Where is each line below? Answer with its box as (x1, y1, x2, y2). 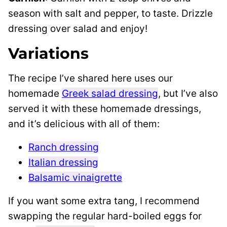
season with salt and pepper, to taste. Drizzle (8, 8, 213, 20)
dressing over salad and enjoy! (8, 23, 147, 35)
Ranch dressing (28, 141, 99, 154)
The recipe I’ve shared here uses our (8, 72, 173, 85)
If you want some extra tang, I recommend (8, 195, 200, 207)
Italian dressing (28, 157, 98, 169)
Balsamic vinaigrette (28, 172, 122, 184)
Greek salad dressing (62, 88, 158, 100)
